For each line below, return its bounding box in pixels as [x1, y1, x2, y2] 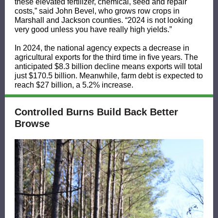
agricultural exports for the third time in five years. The [15, 53, 198, 61]
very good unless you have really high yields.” [15, 25, 172, 34]
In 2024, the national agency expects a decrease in [15, 44, 189, 52]
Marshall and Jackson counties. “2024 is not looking [15, 16, 193, 24]
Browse [15, 118, 50, 129]
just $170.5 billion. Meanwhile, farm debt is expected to [15, 72, 203, 80]
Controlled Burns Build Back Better [15, 107, 178, 117]
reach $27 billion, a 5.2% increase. [15, 81, 133, 89]
